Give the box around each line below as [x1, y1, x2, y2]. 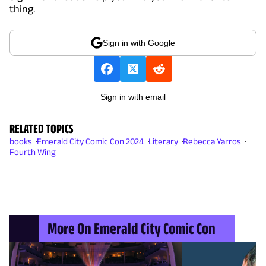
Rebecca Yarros [183, 135, 241, 146]
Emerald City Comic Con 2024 [37, 135, 144, 146]
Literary [148, 135, 178, 146]
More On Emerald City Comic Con [47, 218, 216, 237]
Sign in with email [100, 91, 166, 102]
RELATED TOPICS [9, 121, 74, 135]
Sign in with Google [103, 37, 175, 47]
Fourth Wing [9, 146, 56, 157]
